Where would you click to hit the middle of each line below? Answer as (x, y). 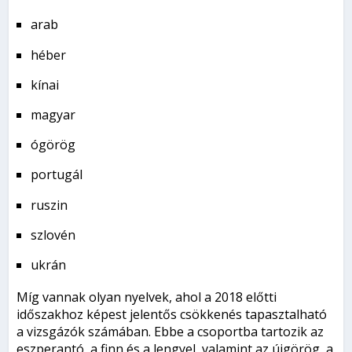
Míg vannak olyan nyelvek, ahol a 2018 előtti (147, 297)
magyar (53, 114)
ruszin (49, 205)
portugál (57, 175)
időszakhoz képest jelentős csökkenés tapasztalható (172, 314)
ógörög (53, 145)
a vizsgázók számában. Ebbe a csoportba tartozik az (170, 331)
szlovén (53, 235)
